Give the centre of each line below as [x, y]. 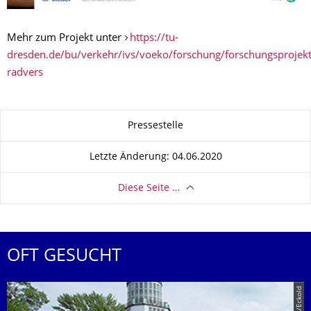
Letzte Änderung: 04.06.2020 [155, 157]
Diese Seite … [149, 188]
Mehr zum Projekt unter [66, 39]
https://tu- [154, 39]
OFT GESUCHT [64, 257]
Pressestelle [155, 126]
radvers [25, 74]
